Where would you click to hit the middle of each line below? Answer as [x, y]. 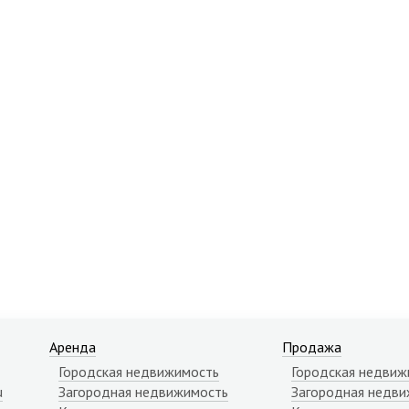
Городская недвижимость [138, 372]
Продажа [311, 347]
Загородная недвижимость [143, 392]
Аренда [72, 347]
